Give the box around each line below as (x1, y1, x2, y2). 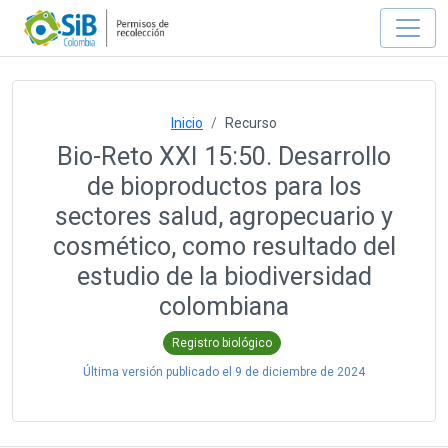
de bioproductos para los (86, 172, 362, 201)
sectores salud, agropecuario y (55, 202, 393, 231)
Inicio (171, 115, 203, 131)
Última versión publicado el (83, 364, 235, 379)
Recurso (225, 115, 277, 131)
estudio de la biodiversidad (76, 262, 372, 291)
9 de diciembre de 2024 (235, 364, 365, 379)
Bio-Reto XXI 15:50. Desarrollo (57, 142, 391, 171)
